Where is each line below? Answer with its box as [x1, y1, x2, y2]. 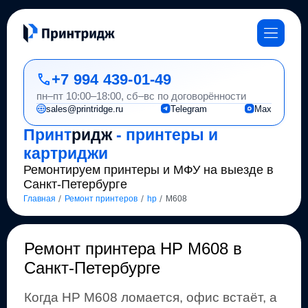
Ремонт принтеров [65, 194, 138, 204]
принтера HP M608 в [85, 239, 242, 258]
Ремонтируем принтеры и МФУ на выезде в [23, 162, 274, 177]
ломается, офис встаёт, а [117, 289, 277, 305]
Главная [23, 194, 56, 204]
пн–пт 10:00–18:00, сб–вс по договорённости [36, 89, 246, 102]
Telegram [170, 103, 208, 114]
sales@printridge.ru [46, 103, 124, 114]
